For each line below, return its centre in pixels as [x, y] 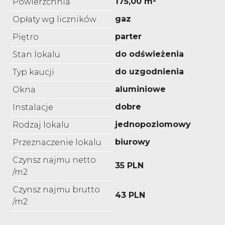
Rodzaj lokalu [41, 125]
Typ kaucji [33, 72]
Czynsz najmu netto [54, 160]
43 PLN [130, 195]
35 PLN [129, 165]
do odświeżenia [149, 54]
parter [128, 36]
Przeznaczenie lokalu [57, 142]
